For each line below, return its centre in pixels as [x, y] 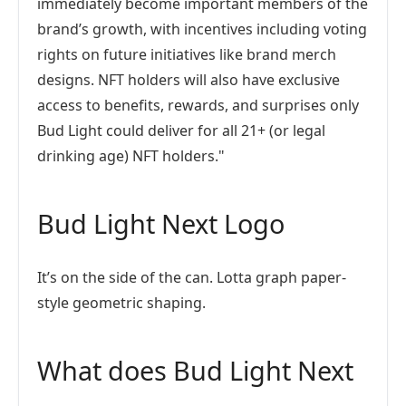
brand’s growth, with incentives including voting [202, 29]
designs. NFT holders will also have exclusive [188, 80]
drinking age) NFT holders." [131, 156]
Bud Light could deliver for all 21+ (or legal [181, 130]
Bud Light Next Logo [161, 223]
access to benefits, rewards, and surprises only [198, 105]
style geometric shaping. [121, 303]
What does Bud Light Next [195, 370]
